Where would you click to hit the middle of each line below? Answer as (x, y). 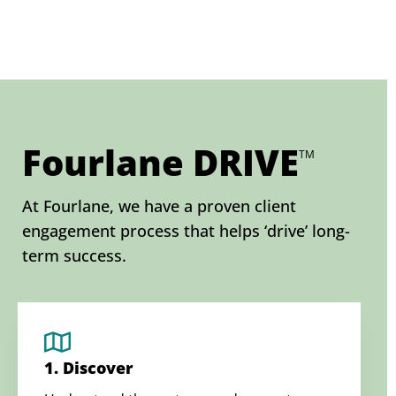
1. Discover (88, 367)
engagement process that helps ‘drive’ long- (186, 230)
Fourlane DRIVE (160, 162)
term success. (74, 255)
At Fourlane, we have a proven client (159, 206)
